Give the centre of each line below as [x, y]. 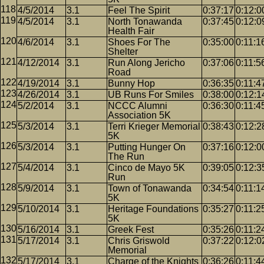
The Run [126, 156]
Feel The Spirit [139, 10]
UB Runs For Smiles [151, 95]
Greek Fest [131, 230]
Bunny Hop [131, 83]
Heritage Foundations [153, 209]
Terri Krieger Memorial [154, 126]
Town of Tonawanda [150, 188]
